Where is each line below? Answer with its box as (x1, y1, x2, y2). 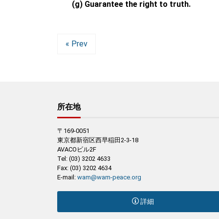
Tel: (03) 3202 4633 (57, 154, 110, 162)
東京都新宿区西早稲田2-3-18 (57, 136, 138, 144)
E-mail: (57, 173, 77, 181)
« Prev (66, 39, 88, 48)
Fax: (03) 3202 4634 (57, 164, 111, 172)
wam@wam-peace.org (77, 173, 141, 181)
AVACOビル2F (57, 145, 96, 153)
